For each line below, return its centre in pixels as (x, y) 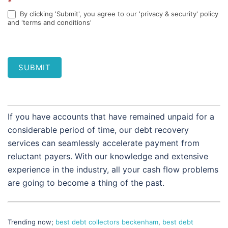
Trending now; (32, 222)
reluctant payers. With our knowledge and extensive (108, 156)
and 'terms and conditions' (50, 23)
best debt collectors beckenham (107, 222)
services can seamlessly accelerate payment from (104, 143)
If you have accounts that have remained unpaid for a (111, 117)
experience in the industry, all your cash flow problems (113, 170)
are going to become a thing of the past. (86, 183)
